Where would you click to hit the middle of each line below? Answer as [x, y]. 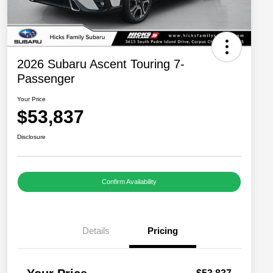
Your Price [31, 99]
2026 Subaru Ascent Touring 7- [101, 64]
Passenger [46, 79]
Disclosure [31, 137]
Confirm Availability [129, 182]
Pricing [163, 231]
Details [96, 231]
